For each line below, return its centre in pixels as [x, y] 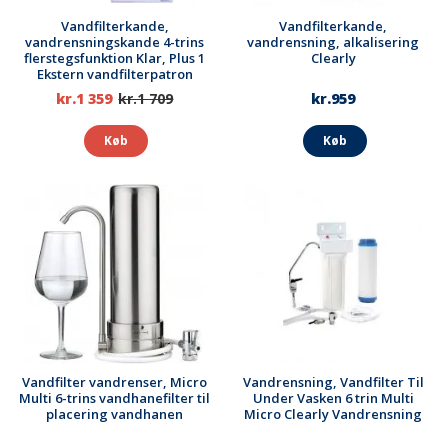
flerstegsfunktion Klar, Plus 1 [115, 57]
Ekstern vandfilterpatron [114, 73]
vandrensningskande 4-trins [115, 41]
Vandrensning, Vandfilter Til [333, 382]
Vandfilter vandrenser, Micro [115, 382]
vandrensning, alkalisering [333, 41]
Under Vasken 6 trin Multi [333, 398]
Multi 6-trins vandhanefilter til [115, 398]
